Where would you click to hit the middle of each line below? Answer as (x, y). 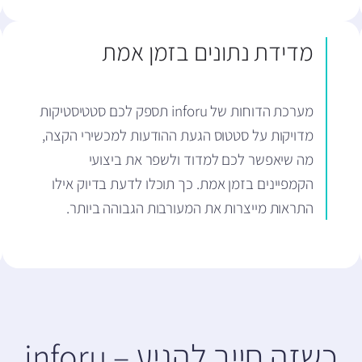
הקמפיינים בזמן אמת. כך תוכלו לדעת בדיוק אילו (183, 184)
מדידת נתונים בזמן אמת (208, 52)
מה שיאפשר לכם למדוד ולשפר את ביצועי (201, 160)
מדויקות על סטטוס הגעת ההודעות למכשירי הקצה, (178, 135)
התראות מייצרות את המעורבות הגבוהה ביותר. (190, 208)
